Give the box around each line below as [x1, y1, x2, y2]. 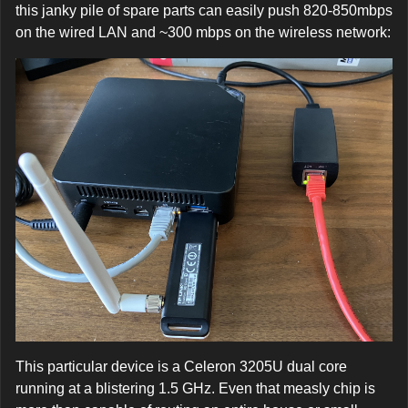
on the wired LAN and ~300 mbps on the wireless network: [15, 25, 391, 41]
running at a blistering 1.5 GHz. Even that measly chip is [15, 380, 375, 396]
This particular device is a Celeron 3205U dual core [15, 358, 347, 374]
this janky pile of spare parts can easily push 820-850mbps [15, 3, 393, 19]
